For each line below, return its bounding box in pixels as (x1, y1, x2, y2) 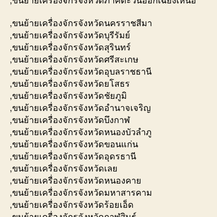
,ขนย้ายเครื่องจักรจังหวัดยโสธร (10, 77, 130, 90)
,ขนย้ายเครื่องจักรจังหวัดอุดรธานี (10, 149, 136, 162)
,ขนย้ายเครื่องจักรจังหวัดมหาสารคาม (10, 186, 152, 199)
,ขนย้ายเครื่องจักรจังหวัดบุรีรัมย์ (10, 28, 130, 41)
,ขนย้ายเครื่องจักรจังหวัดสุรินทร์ (10, 40, 131, 53)
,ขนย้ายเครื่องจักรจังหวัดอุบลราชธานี (10, 64, 152, 77)
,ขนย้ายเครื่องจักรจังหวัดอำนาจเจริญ (10, 101, 151, 114)
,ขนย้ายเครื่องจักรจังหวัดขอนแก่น (10, 137, 138, 150)
